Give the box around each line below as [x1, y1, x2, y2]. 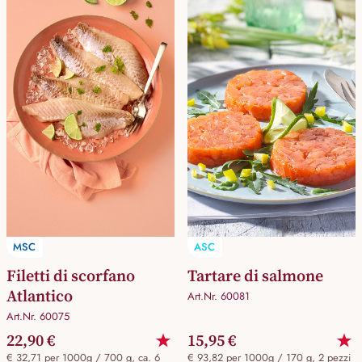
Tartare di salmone [187, 264, 323, 288]
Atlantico [6, 284, 73, 308]
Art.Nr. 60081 [187, 288, 250, 305]
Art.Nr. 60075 [6, 309, 69, 325]
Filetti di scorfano [6, 264, 135, 288]
